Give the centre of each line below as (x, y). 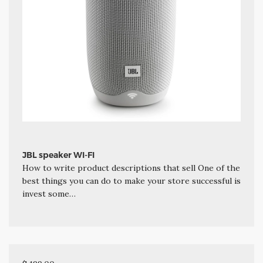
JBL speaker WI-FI (58, 155)
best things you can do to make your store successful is (131, 181)
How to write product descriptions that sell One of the (131, 168)
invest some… (49, 193)
